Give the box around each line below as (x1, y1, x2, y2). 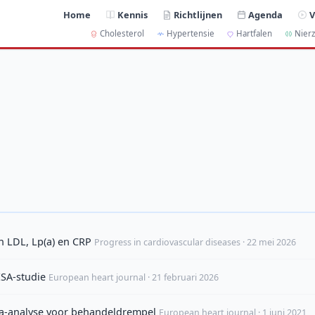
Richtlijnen (174, 8, 223, 22)
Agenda (248, 8, 283, 22)
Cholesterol (99, 28, 144, 39)
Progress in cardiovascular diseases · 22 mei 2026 (94, 236, 296, 249)
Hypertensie (166, 28, 214, 39)
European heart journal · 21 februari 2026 (49, 271, 219, 284)
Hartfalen (236, 28, 273, 39)
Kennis (117, 8, 148, 22)
